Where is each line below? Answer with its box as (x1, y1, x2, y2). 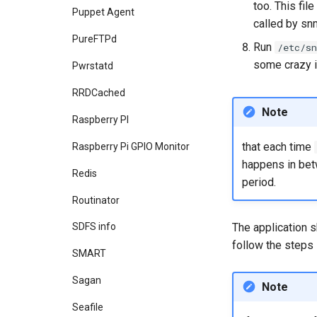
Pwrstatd (72, 59, 113, 71)
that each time (241, 140, 314, 154)
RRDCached (72, 86, 125, 98)
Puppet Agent (72, 6, 134, 18)
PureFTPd (72, 33, 117, 45)
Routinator (72, 194, 120, 206)
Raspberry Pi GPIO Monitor (72, 140, 190, 152)
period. (241, 175, 276, 190)
